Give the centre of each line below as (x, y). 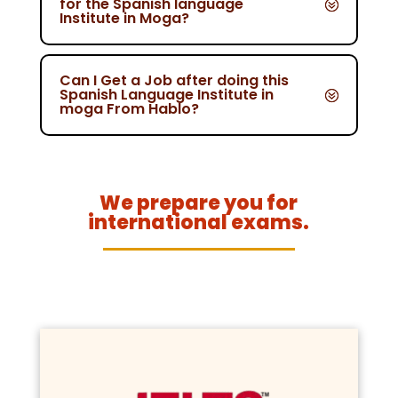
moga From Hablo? (129, 108)
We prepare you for (199, 203)
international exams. (199, 222)
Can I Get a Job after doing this (174, 80)
